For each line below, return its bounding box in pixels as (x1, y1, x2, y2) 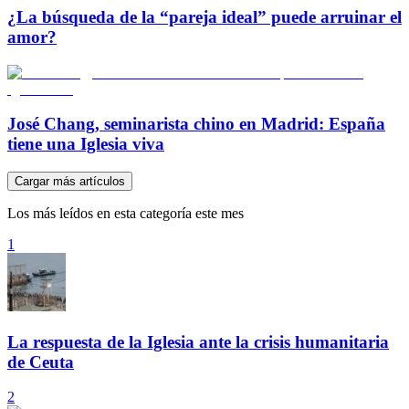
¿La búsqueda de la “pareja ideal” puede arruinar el (7, 6, 402, 26)
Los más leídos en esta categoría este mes (7, 205, 244, 221)
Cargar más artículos (15, 174, 125, 188)
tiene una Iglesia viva (7, 134, 164, 154)
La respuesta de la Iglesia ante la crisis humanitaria (7, 331, 389, 351)
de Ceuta (7, 351, 74, 372)
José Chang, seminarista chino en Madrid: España (7, 114, 385, 134)
